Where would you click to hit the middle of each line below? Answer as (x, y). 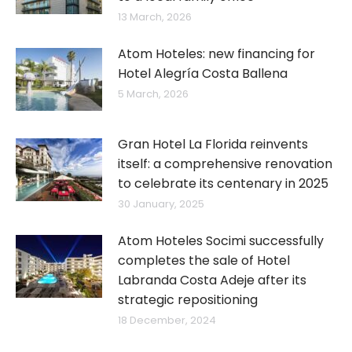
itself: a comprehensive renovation (225, 163)
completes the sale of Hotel (204, 260)
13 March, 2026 (155, 16)
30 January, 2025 (161, 203)
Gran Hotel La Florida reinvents (213, 144)
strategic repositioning (188, 299)
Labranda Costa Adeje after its (212, 280)
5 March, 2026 (153, 93)
